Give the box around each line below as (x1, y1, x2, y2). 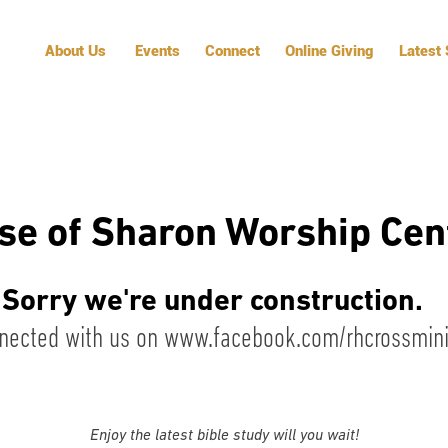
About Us (45, 42, 106, 60)
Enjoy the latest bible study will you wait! (89, 428, 359, 444)
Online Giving (285, 42, 373, 60)
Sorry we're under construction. (2, 287, 423, 318)
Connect (205, 42, 260, 60)
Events (135, 42, 180, 60)
